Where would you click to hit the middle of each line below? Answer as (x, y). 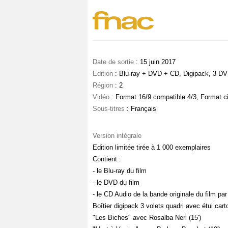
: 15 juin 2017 (155, 62)
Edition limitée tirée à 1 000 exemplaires (152, 148)
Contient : (107, 159)
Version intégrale (117, 136)
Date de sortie (113, 62)
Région (103, 85)
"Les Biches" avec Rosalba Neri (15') (147, 218)
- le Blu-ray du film (120, 171)
